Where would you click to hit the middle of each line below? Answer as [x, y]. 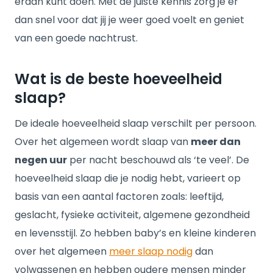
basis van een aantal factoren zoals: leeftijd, [119, 197]
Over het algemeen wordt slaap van [103, 142]
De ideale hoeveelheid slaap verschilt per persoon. [136, 123]
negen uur [41, 160]
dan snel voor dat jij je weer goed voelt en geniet [129, 20]
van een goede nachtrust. [76, 38]
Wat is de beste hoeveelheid [119, 79]
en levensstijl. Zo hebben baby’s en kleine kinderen [135, 233]
